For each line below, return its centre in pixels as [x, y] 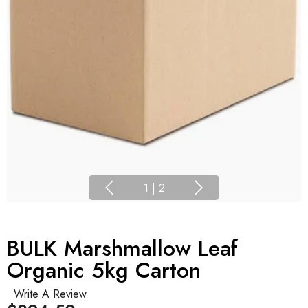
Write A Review [50, 294]
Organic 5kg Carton [104, 271]
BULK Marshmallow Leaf [122, 249]
